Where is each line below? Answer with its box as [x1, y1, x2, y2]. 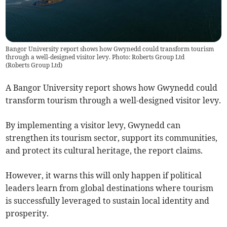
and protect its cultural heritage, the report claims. [6, 145, 203, 156]
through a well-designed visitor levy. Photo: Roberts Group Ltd [6, 53, 185, 61]
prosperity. [6, 208, 49, 219]
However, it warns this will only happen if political [6, 170, 202, 181]
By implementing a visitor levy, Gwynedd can [6, 120, 181, 131]
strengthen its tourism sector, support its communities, [6, 133, 218, 143]
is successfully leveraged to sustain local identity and [6, 196, 210, 206]
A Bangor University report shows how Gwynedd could [6, 83, 218, 93]
